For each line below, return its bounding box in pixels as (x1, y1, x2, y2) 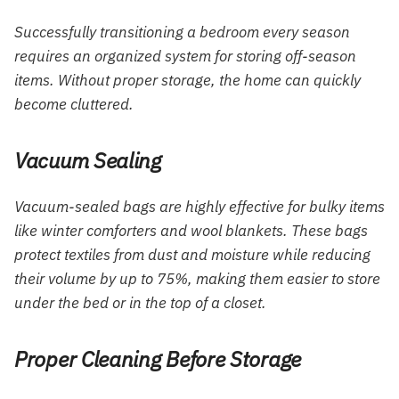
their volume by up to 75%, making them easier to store (14, 269, 380, 289)
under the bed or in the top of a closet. (14, 293, 266, 313)
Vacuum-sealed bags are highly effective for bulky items (14, 197, 385, 217)
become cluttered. (14, 94, 134, 115)
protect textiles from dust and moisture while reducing (14, 245, 370, 265)
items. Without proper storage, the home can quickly (14, 70, 361, 91)
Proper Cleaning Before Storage (14, 345, 301, 374)
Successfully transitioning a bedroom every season (14, 22, 350, 43)
